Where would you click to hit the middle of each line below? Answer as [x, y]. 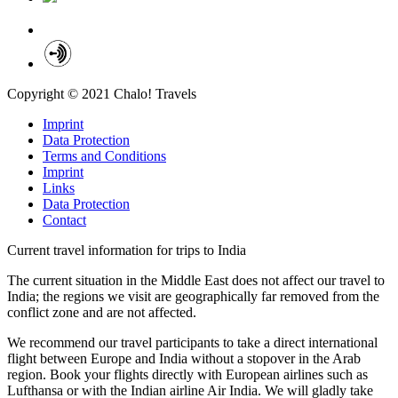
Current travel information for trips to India [127, 250]
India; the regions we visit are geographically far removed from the [193, 296]
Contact [64, 219]
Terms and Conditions [104, 155]
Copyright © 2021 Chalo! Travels [102, 93]
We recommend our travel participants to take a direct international [192, 342]
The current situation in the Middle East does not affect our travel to [196, 280]
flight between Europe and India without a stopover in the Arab [184, 358]
